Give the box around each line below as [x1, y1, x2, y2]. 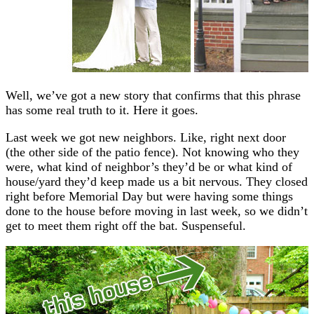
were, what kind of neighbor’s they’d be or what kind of [6, 159, 292, 174]
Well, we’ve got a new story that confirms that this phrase [6, 88, 301, 102]
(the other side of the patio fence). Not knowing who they [6, 144, 299, 159]
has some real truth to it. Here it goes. [6, 102, 198, 117]
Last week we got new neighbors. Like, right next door [6, 130, 286, 144]
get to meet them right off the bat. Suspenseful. [6, 218, 246, 233]
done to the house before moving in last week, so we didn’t [6, 203, 308, 218]
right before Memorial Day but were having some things [6, 189, 293, 203]
